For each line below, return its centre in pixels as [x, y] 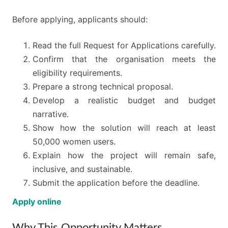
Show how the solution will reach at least [124, 128]
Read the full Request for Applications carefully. [124, 46]
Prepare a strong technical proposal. [103, 87]
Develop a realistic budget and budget [124, 101]
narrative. [51, 114]
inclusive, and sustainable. [82, 169]
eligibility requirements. [77, 73]
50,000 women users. [74, 142]
